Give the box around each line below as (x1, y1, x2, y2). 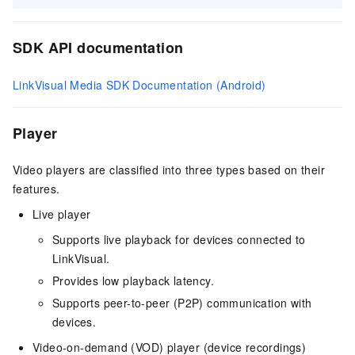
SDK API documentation (13, 37, 184, 59)
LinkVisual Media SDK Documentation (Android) (13, 76, 266, 93)
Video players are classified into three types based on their (13, 161, 325, 177)
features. (13, 180, 60, 197)
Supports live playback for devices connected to (52, 231, 306, 247)
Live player (32, 205, 91, 222)
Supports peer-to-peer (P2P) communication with (52, 294, 312, 311)
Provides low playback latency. (52, 272, 214, 288)
